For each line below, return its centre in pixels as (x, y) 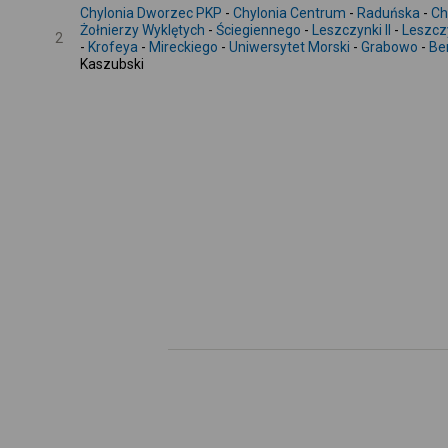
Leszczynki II (351, 30)
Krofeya (113, 47)
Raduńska (388, 13)
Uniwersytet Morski (289, 47)
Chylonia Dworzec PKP (151, 13)
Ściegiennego (258, 30)
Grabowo (389, 47)
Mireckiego (183, 47)
